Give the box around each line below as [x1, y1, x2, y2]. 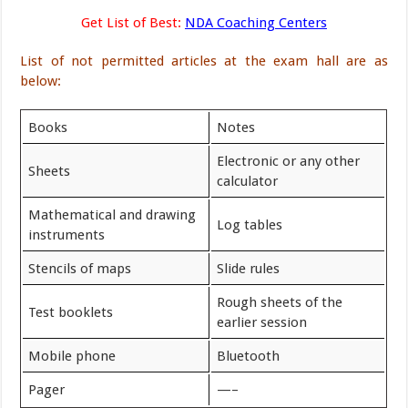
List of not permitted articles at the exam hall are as [20, 53, 388, 69]
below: [20, 73, 62, 89]
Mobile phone [28, 348, 117, 364]
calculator [217, 173, 279, 189]
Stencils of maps [28, 260, 132, 277]
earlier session [217, 314, 308, 331]
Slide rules [217, 260, 280, 277]
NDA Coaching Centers [184, 15, 327, 31]
